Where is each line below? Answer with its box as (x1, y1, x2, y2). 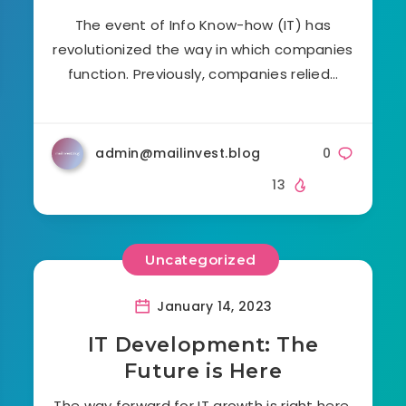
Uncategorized (145, 251, 256, 269)
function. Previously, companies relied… (67, 63, 339, 83)
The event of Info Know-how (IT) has (74, 14, 332, 34)
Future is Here (123, 358, 283, 383)
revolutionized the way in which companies (53, 39, 353, 59)
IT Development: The (87, 332, 319, 357)
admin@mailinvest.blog (95, 143, 261, 162)
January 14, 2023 (153, 296, 273, 315)
